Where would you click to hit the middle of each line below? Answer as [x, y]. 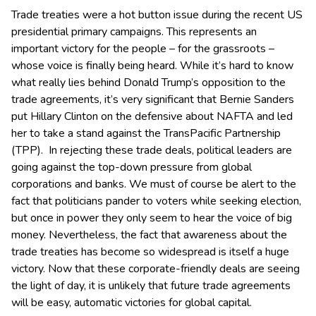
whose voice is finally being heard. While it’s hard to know [152, 66]
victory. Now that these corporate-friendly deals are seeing [156, 269]
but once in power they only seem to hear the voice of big [152, 218]
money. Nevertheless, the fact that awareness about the [149, 235]
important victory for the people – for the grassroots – [143, 49]
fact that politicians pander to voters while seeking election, [156, 201]
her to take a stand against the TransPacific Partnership [146, 134]
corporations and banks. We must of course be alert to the [154, 184]
